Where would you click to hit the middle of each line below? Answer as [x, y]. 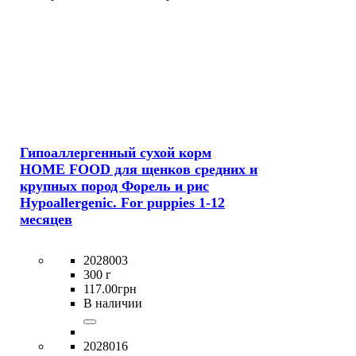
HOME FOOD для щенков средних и [139, 169]
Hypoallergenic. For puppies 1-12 [122, 202]
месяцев [46, 219]
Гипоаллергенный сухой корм [116, 152]
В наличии [113, 303]
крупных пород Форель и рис [114, 186]
